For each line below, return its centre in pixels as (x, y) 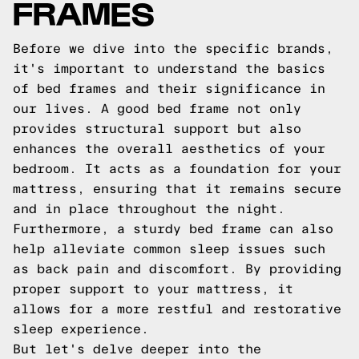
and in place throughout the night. (149, 209)
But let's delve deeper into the (137, 349)
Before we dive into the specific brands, (173, 48)
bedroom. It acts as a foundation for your (177, 169)
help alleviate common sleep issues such (169, 249)
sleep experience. (81, 329)
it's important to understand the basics (169, 69)
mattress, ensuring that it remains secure (177, 189)
